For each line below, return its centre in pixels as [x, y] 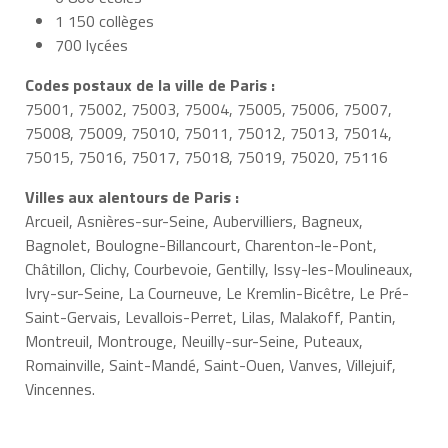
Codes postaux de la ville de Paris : [149, 85]
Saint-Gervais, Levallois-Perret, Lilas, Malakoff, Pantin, [210, 317]
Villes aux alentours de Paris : [131, 197]
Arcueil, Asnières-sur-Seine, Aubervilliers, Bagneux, [193, 221]
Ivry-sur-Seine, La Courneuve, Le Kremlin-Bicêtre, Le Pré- [216, 293]
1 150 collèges [104, 21]
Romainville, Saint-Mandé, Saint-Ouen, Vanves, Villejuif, [210, 365]
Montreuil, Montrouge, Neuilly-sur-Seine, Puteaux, [193, 341]
